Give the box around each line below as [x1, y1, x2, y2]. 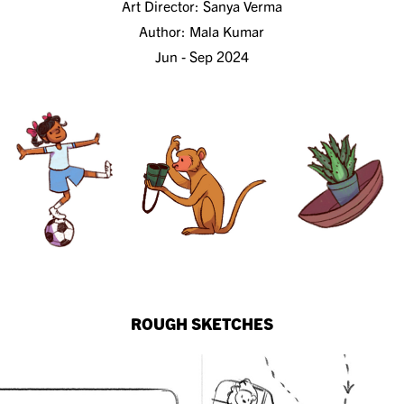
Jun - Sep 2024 [154, 47, 249, 66]
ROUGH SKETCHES [130, 313, 273, 335]
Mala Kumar [189, 22, 265, 41]
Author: [139, 22, 190, 41]
